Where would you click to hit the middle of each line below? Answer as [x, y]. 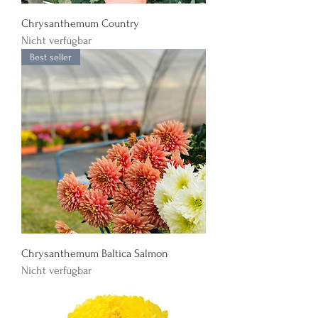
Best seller [51, 57]
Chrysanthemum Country [80, 23]
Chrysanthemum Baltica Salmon [95, 253]
